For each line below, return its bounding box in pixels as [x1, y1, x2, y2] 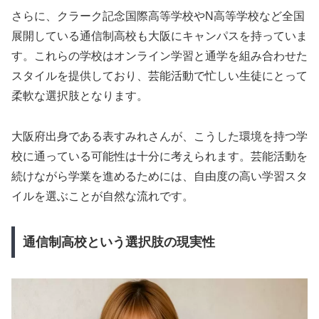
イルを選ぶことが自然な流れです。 [11, 189, 194, 202]
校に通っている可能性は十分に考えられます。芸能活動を [11, 150, 308, 162]
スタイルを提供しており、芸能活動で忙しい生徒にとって [11, 69, 308, 82]
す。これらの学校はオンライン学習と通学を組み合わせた [11, 49, 308, 62]
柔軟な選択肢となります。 [11, 89, 148, 102]
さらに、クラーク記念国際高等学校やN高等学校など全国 [11, 9, 305, 22]
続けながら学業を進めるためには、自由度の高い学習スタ [11, 169, 308, 182]
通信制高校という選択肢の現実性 [22, 235, 215, 250]
